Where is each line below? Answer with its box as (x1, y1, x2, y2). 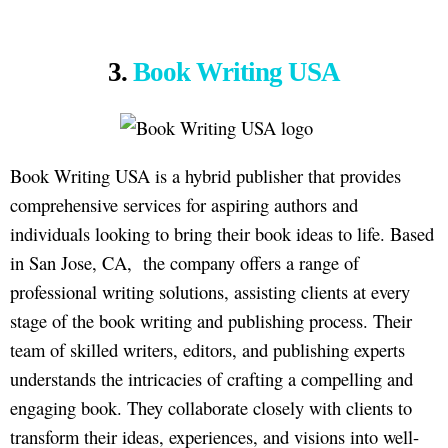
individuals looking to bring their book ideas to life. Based (10, 220, 434, 246)
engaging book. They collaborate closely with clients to (10, 394, 412, 420)
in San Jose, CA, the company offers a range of (10, 249, 359, 275)
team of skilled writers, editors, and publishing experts (10, 336, 405, 362)
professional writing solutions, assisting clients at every (10, 278, 410, 304)
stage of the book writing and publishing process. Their (10, 307, 412, 333)
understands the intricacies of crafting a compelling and (10, 365, 413, 391)
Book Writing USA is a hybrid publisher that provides (10, 162, 401, 188)
